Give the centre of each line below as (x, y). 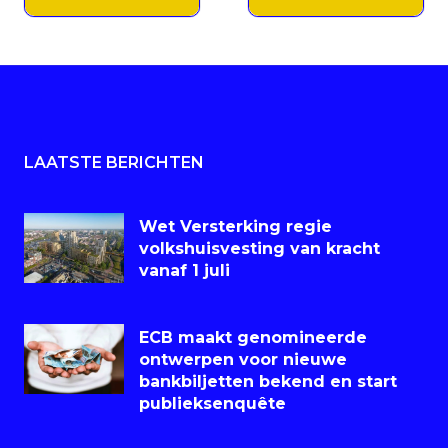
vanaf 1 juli (184, 271)
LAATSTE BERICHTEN (114, 163)
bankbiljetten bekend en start (268, 382)
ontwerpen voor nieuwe (243, 360)
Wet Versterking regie (235, 227)
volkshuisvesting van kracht (259, 249)
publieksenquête (212, 404)
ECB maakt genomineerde (253, 338)
